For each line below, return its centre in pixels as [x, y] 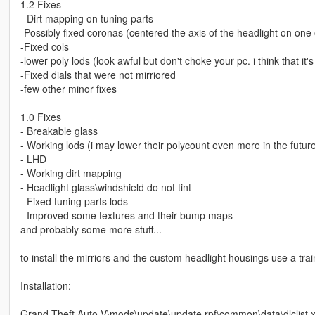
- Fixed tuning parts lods [74, 201]
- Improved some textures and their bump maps [126, 216]
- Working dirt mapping [71, 173]
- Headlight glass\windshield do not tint [105, 187]
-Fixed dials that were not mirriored [98, 75]
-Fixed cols [44, 47]
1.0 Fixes [40, 117]
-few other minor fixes [68, 89]
